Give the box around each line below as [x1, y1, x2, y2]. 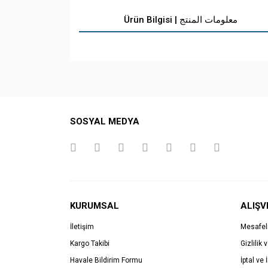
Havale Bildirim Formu [70, 256, 142, 264]
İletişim [70, 223, 94, 231]
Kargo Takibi [70, 239, 109, 248]
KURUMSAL [70, 200, 119, 211]
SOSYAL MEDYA [70, 116, 139, 127]
